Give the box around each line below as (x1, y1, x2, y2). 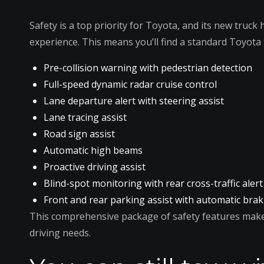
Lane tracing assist (44, 110, 127, 124)
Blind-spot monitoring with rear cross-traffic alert (44, 176, 263, 190)
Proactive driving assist (44, 160, 146, 173)
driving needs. (29, 226, 91, 239)
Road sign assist (44, 127, 115, 140)
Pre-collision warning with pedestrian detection (44, 61, 252, 74)
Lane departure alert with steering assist (44, 94, 224, 107)
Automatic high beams (44, 143, 143, 157)
